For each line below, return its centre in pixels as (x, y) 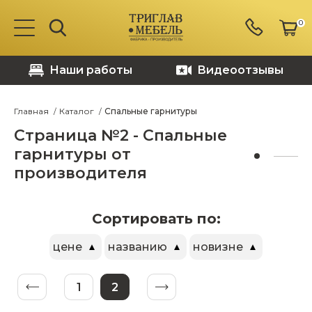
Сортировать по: (156, 219)
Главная (31, 111)
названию (138, 247)
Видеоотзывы (240, 70)
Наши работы (91, 70)
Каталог (77, 111)
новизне (218, 247)
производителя (80, 173)
